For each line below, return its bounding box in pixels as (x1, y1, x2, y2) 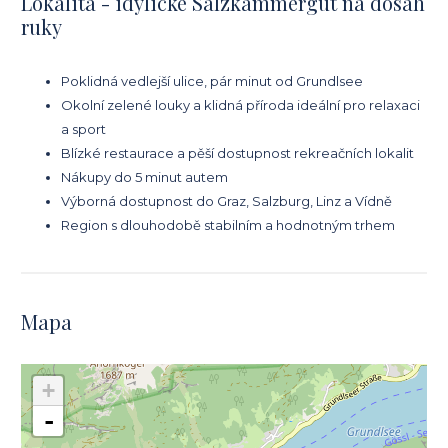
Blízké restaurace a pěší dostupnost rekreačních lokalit (61, 144, 414, 161)
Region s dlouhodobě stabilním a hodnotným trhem (61, 216, 395, 233)
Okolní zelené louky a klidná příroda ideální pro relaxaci (61, 96, 420, 113)
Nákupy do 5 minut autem (61, 168, 228, 185)
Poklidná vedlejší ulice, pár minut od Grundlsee (61, 72, 363, 89)
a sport (61, 120, 106, 137)
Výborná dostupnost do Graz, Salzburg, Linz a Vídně (61, 192, 392, 209)
